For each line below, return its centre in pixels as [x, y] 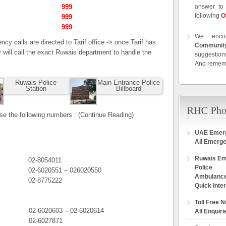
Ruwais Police [36, 82]
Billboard [128, 89]
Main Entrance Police [128, 82]
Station [36, 89]
